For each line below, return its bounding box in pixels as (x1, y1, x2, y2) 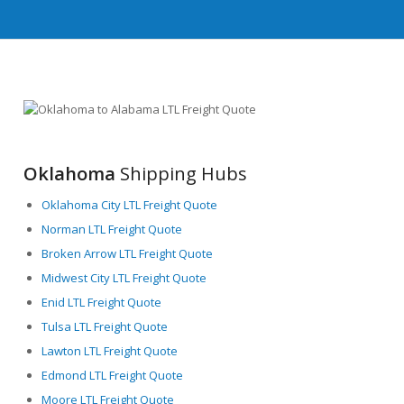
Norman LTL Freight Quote (41, 220, 183, 237)
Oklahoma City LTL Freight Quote (41, 196, 218, 213)
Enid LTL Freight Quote (41, 293, 162, 310)
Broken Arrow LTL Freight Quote (41, 244, 214, 262)
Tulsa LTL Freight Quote (41, 317, 169, 335)
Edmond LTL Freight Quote (41, 366, 184, 383)
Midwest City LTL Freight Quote (41, 269, 207, 286)
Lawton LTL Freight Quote (41, 342, 179, 359)
